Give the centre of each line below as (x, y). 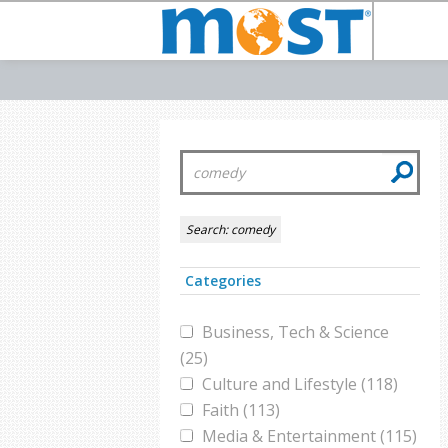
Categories (223, 280)
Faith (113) (241, 410)
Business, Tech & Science (295, 332)
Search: (208, 229)
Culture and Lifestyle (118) (300, 384)
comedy (253, 229)
